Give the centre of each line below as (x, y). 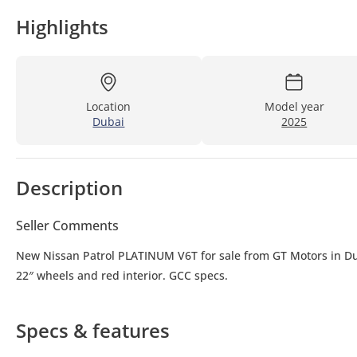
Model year (294, 106)
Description (69, 187)
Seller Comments (67, 225)
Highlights (62, 26)
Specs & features (93, 330)
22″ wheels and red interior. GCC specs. (122, 275)
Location (109, 106)
